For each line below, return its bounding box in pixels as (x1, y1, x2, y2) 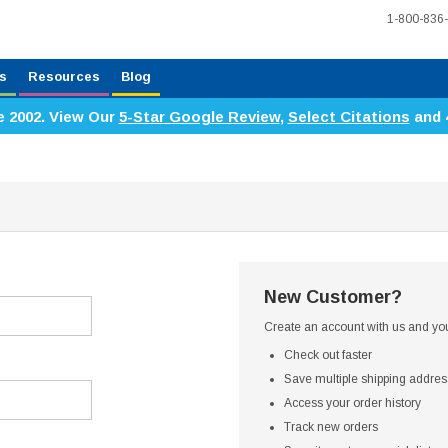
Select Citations (287, 108, 410, 125)
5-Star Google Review (118, 108, 280, 125)
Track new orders (284, 420, 378, 434)
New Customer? (264, 287, 402, 307)
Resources (28, 69, 100, 84)
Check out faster (284, 348, 372, 362)
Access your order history (284, 396, 421, 410)
